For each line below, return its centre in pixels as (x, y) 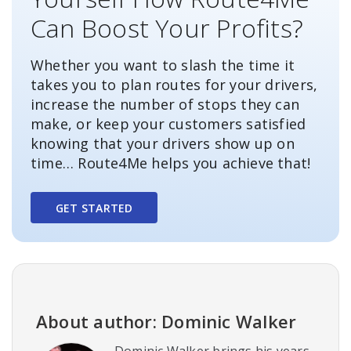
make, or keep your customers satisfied (168, 124)
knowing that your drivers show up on (163, 144)
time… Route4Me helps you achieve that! (171, 163)
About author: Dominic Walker (166, 322)
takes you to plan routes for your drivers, (174, 85)
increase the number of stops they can (165, 105)
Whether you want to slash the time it (163, 65)
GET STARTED (94, 208)
